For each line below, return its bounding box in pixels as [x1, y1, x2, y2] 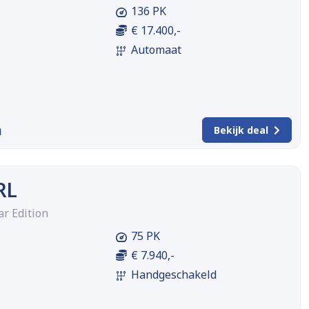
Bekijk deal [213, 123, 268, 137]
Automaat [130, 42, 181, 58]
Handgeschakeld [130, 267, 217, 283]
